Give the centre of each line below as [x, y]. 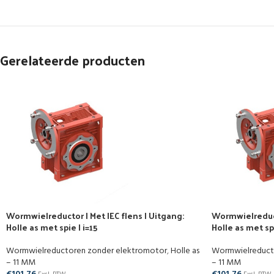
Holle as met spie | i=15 [52, 227]
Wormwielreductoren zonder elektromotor [87, 251]
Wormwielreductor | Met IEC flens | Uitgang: [95, 216]
